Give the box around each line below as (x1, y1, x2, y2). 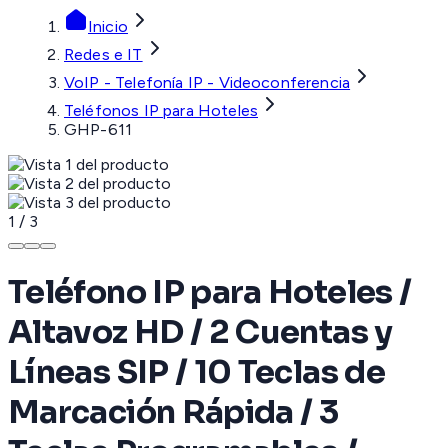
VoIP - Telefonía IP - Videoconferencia (64, 73, 351, 93)
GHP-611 (64, 120, 133, 140)
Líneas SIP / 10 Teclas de (8, 351, 385, 392)
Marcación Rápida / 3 (8, 391, 339, 432)
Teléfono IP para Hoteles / (8, 271, 412, 312)
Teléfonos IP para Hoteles (64, 101, 258, 121)
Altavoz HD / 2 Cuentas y (8, 311, 393, 352)
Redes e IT (64, 45, 143, 65)
